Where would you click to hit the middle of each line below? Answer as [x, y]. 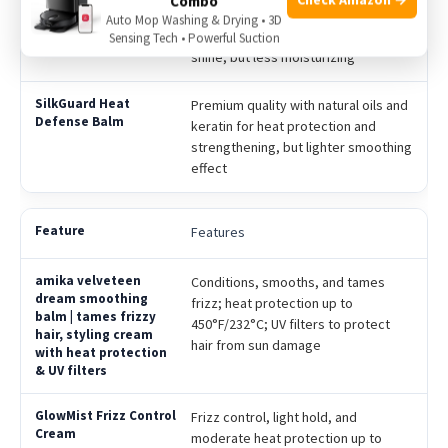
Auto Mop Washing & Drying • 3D [194, 20]
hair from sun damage [255, 344]
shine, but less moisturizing [272, 56]
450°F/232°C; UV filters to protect [290, 323]
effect [208, 167]
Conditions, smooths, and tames [287, 281]
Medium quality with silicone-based [295, 14]
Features [217, 231]
